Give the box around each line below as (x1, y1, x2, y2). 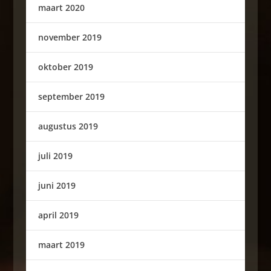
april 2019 (38, 209, 79, 221)
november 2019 (38, 31, 102, 43)
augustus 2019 (38, 120, 98, 132)
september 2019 (38, 91, 105, 102)
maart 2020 (38, 2, 85, 13)
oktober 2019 (38, 61, 93, 73)
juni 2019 (38, 180, 76, 191)
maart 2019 (38, 239, 85, 250)
